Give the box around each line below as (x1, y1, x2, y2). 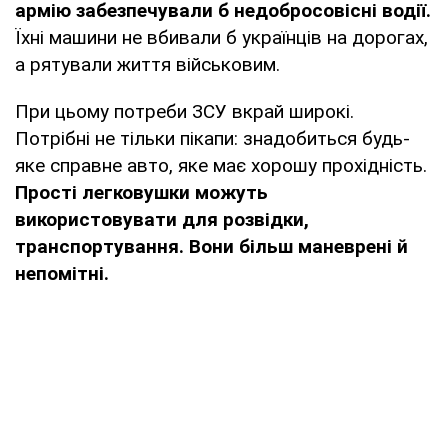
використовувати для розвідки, (15, 207, 309, 231)
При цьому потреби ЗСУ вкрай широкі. (15, 99, 354, 123)
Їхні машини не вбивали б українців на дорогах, (15, 25, 428, 49)
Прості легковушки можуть (15, 180, 268, 204)
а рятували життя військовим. (15, 52, 280, 76)
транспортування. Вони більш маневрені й (15, 234, 408, 258)
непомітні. (15, 261, 109, 285)
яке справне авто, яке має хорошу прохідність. (15, 153, 427, 177)
